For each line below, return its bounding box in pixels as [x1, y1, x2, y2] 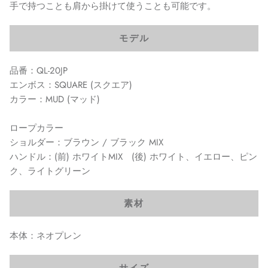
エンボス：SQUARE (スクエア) [10, 78, 132, 92]
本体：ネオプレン [10, 229, 81, 243]
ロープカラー [10, 121, 63, 135]
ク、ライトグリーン [10, 165, 90, 178]
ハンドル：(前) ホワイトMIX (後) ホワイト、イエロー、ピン [10, 150, 257, 164]
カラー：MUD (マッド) [10, 93, 100, 106]
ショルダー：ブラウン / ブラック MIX [10, 136, 163, 150]
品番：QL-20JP [10, 64, 68, 78]
